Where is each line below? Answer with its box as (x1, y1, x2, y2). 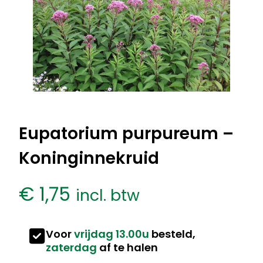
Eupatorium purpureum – (19, 122, 234, 145)
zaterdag (46, 240, 97, 255)
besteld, (149, 226, 195, 241)
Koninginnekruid (19, 146, 159, 170)
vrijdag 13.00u (74, 226, 149, 241)
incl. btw (76, 184, 140, 206)
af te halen (97, 240, 158, 255)
